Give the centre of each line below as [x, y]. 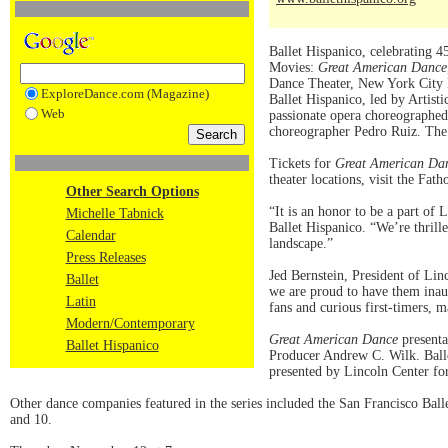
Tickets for [302, 163]
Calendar [90, 235]
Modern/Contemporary [130, 323]
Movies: [293, 67]
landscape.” [301, 243]
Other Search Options [132, 191]
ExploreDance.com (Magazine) [124, 93]
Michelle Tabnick [114, 213]
